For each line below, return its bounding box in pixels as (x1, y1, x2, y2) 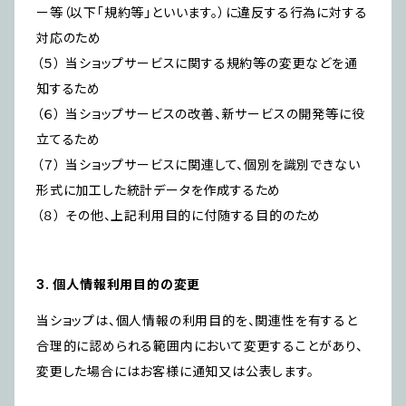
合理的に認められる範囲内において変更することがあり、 (36, 338, 363, 354)
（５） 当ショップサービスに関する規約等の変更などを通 (36, 55, 358, 72)
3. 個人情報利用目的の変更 (36, 276, 201, 293)
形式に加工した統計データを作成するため (36, 182, 282, 198)
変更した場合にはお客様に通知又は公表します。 (36, 363, 314, 380)
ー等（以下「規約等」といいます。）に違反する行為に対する (36, 5, 368, 21)
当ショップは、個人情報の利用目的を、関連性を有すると (36, 313, 358, 329)
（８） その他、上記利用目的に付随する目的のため (36, 208, 322, 224)
